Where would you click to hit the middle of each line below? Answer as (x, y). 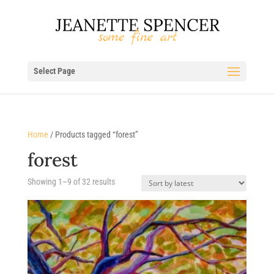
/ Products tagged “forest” (93, 135)
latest (124, 209)
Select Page (54, 71)
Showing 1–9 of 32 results (71, 182)
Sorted (125, 181)
